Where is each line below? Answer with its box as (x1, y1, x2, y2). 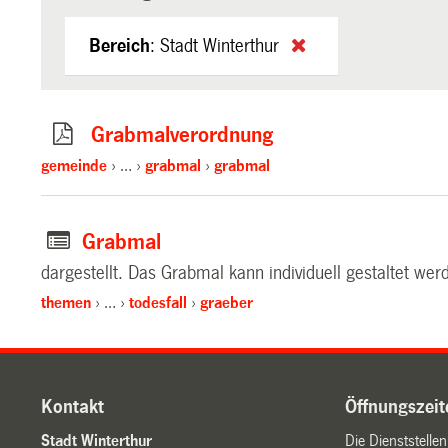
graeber (200, 293, 254, 311)
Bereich (89, 35, 151, 56)
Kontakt (41, 397, 105, 418)
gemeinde (41, 156, 108, 174)
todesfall (129, 293, 188, 311)
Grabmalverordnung (90, 123, 273, 147)
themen (41, 293, 92, 311)
